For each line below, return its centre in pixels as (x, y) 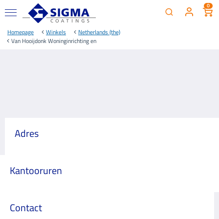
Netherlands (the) (99, 32)
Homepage (21, 32)
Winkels (56, 32)
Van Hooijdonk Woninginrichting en (54, 41)
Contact (26, 208)
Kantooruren (36, 170)
